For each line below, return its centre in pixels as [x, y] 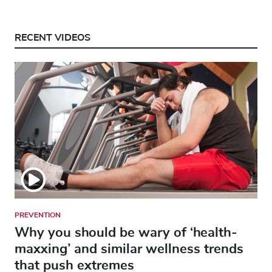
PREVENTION [38, 215]
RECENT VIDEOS [53, 37]
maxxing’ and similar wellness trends [129, 249]
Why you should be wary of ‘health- [126, 232]
